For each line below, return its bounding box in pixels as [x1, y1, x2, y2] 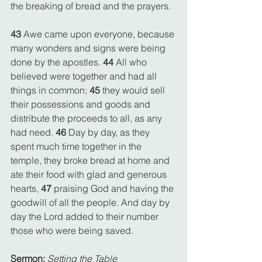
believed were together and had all [11, 70, 159, 82]
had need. [11, 126, 56, 138]
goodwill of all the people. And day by [11, 196, 172, 208]
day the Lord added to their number [11, 210, 161, 222]
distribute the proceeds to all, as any [11, 112, 164, 124]
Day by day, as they [68, 126, 152, 138]
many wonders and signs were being [11, 42, 168, 54]
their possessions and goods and [11, 98, 153, 110]
